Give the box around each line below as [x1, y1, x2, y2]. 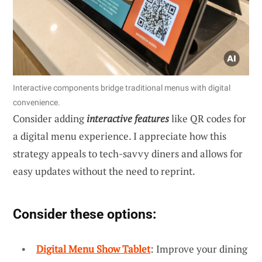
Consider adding [13, 111, 87, 125]
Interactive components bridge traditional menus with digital [13, 82, 230, 92]
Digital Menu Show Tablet [36, 242, 150, 256]
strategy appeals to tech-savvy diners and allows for [13, 146, 243, 160]
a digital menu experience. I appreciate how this [13, 129, 226, 143]
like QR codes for [169, 111, 246, 125]
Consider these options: [13, 205, 156, 222]
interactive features [87, 111, 169, 125]
